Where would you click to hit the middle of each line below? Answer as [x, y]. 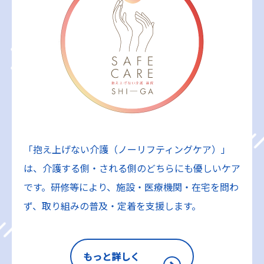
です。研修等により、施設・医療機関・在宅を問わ [131, 187]
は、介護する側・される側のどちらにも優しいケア [132, 168]
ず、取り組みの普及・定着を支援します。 [112, 206]
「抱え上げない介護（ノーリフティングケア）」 [127, 149]
